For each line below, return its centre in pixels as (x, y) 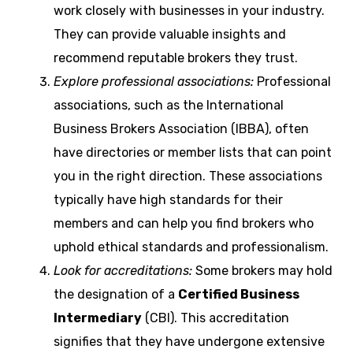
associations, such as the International (169, 105)
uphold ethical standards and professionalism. (191, 247)
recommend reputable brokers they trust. (176, 58)
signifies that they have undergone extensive (189, 341)
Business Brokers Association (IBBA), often (181, 128)
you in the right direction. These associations (188, 176)
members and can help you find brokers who (184, 223)
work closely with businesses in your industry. (189, 10)
